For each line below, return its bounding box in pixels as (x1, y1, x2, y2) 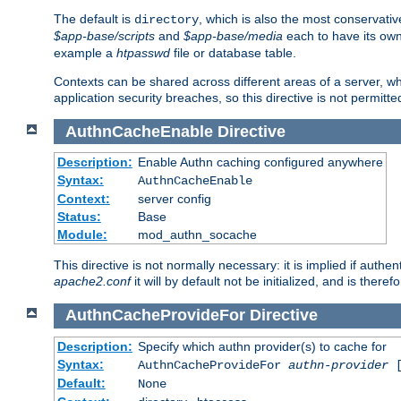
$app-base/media (183, 29, 283, 44)
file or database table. (170, 46, 296, 61)
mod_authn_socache (137, 227, 257, 243)
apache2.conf (54, 274, 131, 289)
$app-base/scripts (54, 29, 155, 44)
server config (137, 192, 211, 207)
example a (54, 46, 116, 61)
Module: (56, 227, 107, 243)
